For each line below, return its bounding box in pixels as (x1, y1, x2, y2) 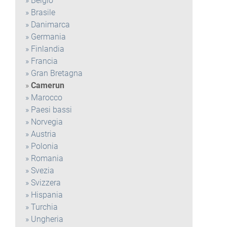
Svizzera (31, 178, 61, 187)
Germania (31, 32, 66, 42)
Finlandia (31, 44, 64, 54)
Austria (31, 129, 56, 139)
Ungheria (31, 214, 63, 224)
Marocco (31, 93, 62, 102)
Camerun (31, 81, 64, 90)
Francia (31, 56, 58, 66)
